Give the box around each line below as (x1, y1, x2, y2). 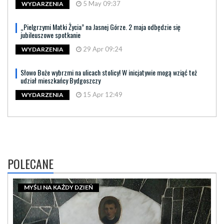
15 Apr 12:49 (81, 90, 122, 98)
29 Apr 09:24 (81, 45, 122, 53)
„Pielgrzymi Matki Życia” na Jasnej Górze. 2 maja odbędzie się (20, 21, 180, 32)
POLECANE (7, 154, 53, 172)
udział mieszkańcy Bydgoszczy (20, 75, 100, 85)
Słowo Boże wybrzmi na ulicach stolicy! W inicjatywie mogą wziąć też (20, 67, 197, 77)
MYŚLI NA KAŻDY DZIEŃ (24, 183, 93, 191)
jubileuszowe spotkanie (20, 29, 80, 40)
